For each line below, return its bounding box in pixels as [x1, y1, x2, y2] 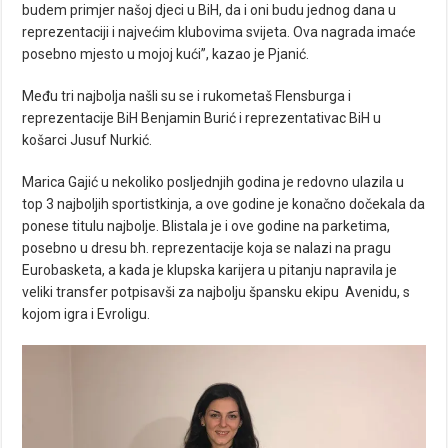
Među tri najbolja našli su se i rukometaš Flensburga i [22, 88, 352, 105]
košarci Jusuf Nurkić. [22, 132, 153, 149]
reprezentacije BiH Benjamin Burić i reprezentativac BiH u [22, 110, 382, 127]
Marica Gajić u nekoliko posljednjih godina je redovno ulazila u [22, 174, 405, 191]
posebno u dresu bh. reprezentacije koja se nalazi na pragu [22, 240, 392, 257]
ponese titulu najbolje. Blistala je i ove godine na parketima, [22, 218, 391, 235]
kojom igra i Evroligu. [22, 306, 151, 323]
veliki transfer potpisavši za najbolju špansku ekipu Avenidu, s [22, 284, 411, 301]
